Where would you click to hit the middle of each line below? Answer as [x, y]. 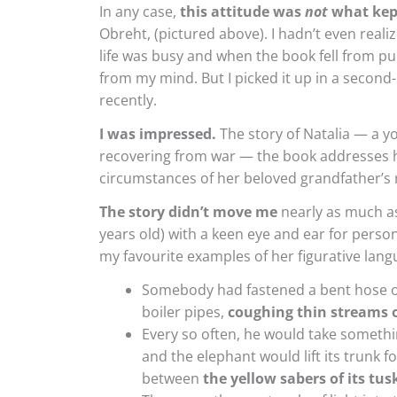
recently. [128, 101]
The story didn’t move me [188, 211]
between [171, 378]
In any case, [140, 12]
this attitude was [242, 12]
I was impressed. [158, 134]
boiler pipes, [185, 311]
